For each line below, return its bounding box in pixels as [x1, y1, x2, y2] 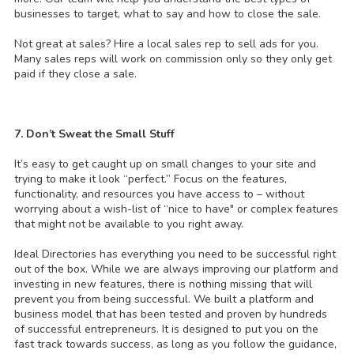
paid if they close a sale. [14, 66, 137, 82]
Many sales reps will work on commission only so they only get [14, 51, 332, 67]
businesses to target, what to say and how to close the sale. [14, 6, 321, 22]
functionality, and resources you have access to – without [14, 186, 304, 202]
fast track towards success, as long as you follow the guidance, [14, 337, 337, 352]
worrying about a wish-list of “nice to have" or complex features [14, 201, 338, 217]
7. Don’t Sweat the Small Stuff [14, 126, 175, 142]
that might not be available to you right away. [14, 217, 243, 232]
